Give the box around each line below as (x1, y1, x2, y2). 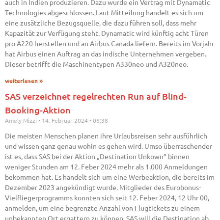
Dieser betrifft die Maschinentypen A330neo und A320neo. (5, 59, 188, 69)
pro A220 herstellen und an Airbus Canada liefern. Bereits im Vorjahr (5, 39, 214, 48)
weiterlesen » (5, 78, 43, 84)
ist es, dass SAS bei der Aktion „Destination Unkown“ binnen (5, 152, 190, 161)
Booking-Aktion (5, 104, 71, 116)
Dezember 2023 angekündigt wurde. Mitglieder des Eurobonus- (5, 183, 201, 192)
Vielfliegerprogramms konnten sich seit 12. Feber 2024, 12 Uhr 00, (5, 193, 209, 202)
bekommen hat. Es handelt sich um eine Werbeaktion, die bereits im (5, 172, 215, 182)
